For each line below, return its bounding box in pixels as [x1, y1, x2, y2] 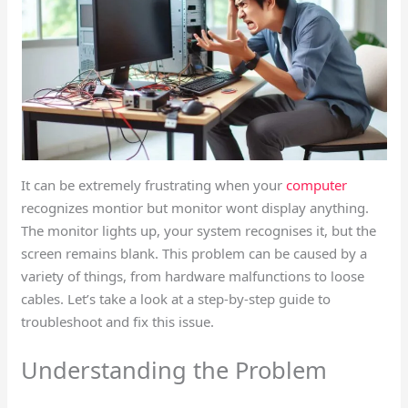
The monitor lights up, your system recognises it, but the [21, 221, 377, 240]
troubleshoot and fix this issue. [21, 312, 215, 331]
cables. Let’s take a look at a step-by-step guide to [21, 290, 331, 309]
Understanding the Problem [21, 354, 328, 386]
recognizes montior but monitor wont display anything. [21, 199, 370, 218]
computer [286, 176, 348, 195]
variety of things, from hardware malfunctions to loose [21, 267, 365, 286]
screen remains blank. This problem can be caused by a [21, 244, 368, 263]
